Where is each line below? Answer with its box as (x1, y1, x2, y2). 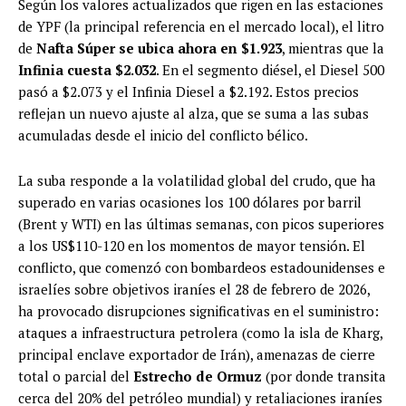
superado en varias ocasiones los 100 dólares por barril (18, 193, 362, 212)
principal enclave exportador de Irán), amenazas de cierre (18, 345, 375, 364)
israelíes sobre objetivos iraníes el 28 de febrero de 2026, (18, 280, 370, 299)
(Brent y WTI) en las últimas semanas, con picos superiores (18, 215, 384, 234)
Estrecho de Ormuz (133, 367, 262, 386)
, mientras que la (282, 39, 384, 58)
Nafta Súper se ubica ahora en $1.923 (36, 39, 282, 58)
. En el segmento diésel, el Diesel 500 (156, 61, 384, 80)
